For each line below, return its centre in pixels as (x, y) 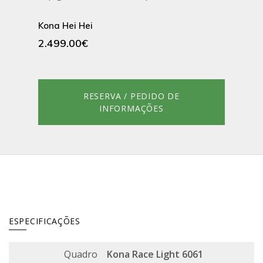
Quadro (81, 254)
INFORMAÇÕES (131, 109)
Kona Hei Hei (65, 26)
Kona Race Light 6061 (155, 254)
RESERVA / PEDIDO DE (131, 96)
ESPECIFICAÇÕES (45, 221)
